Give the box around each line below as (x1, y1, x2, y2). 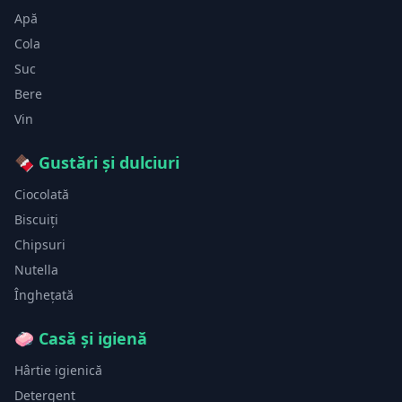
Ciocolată (14, 186, 69, 203)
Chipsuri (14, 236, 66, 253)
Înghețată (14, 286, 74, 303)
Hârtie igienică (14, 362, 102, 379)
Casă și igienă (39, 328, 147, 349)
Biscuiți (14, 211, 58, 228)
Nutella (14, 261, 58, 278)
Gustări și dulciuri (39, 152, 179, 173)
